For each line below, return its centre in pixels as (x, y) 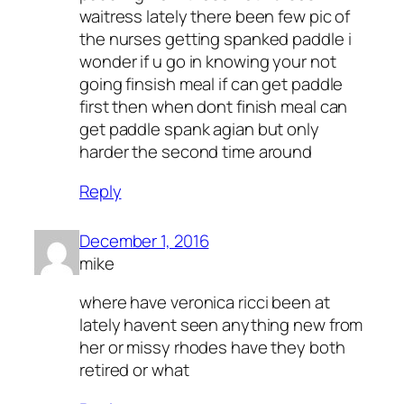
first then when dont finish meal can (214, 107)
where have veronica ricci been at (205, 303)
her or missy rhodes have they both (212, 348)
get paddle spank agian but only (199, 129)
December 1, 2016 (144, 240)
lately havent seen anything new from (221, 325)
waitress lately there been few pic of (215, 17)
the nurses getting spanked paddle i (216, 39)
